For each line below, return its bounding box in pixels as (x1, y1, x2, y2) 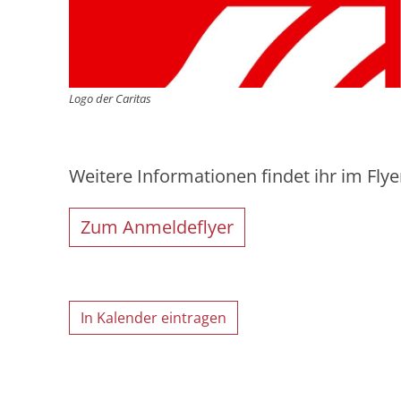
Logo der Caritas (69, 90, 151, 107)
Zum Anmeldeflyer (81, 214, 234, 239)
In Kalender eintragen (81, 307, 226, 328)
